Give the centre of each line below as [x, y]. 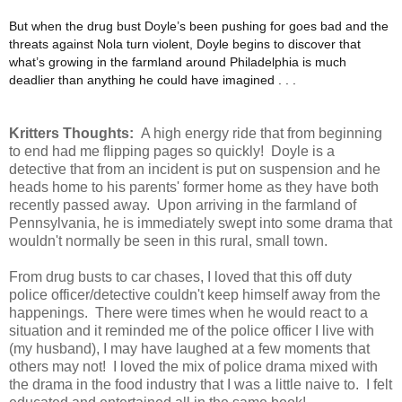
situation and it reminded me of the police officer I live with [192, 331]
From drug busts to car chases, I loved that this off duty [180, 277]
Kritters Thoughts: [73, 134]
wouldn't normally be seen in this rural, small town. [172, 241]
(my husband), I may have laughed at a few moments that [189, 349]
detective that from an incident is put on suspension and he [195, 170]
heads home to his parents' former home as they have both [194, 188]
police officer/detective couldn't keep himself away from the [195, 295]
